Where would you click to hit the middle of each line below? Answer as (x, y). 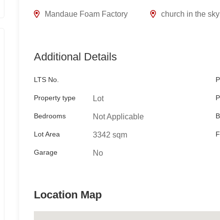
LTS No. (46, 79)
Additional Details (75, 56)
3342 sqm (110, 135)
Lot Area (47, 134)
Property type (55, 97)
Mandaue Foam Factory (86, 14)
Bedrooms (50, 116)
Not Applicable (118, 116)
